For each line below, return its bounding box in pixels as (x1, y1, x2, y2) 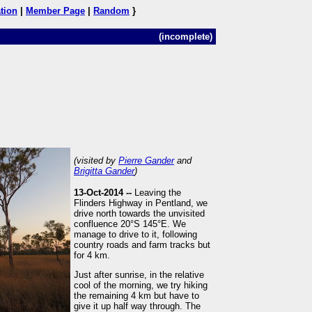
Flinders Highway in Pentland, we (74, 198, 208, 208)
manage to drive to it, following (74, 229, 197, 240)
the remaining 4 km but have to (74, 290, 199, 302)
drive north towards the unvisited (74, 208, 205, 219)
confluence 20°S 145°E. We (74, 219, 186, 229)
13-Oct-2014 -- (74, 187, 134, 198)
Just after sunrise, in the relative (74, 270, 204, 281)
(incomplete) (159, 31, 212, 42)
